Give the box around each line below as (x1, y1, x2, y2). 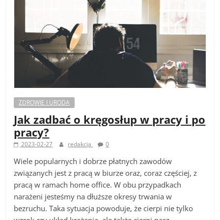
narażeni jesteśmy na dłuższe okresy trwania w (14, 191, 172, 201)
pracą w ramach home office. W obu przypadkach (14, 179, 182, 190)
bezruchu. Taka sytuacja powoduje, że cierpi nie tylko (14, 203, 193, 213)
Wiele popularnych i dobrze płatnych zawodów (14, 156, 172, 166)
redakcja (68, 139, 93, 148)
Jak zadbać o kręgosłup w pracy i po (14, 111, 206, 127)
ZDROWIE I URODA (19, 98, 70, 107)
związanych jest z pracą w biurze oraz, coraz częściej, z (14, 167, 197, 178)
